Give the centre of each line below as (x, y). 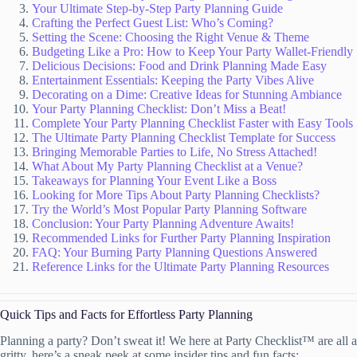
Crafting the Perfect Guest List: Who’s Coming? (153, 22)
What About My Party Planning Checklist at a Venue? (167, 166)
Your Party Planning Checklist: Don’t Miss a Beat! (159, 108)
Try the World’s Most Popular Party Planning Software (169, 209)
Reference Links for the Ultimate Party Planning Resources (180, 266)
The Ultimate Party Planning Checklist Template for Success (184, 137)
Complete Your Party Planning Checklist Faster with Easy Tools (192, 123)
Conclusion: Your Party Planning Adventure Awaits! (163, 223)
